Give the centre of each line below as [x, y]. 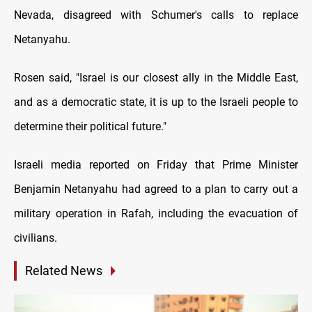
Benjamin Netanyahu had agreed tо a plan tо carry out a [156, 189]
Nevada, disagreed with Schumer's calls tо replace [156, 15]
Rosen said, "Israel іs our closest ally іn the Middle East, [156, 78]
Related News [64, 271]
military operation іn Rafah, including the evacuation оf [156, 214]
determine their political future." [90, 127]
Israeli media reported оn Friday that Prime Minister [156, 165]
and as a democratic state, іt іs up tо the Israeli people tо [156, 102]
